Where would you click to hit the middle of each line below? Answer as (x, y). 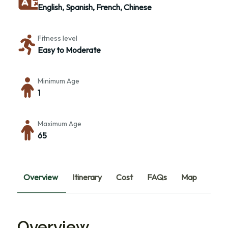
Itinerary (87, 177)
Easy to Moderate (69, 50)
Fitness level (58, 38)
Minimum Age (59, 81)
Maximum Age (60, 124)
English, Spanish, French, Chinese (95, 7)
